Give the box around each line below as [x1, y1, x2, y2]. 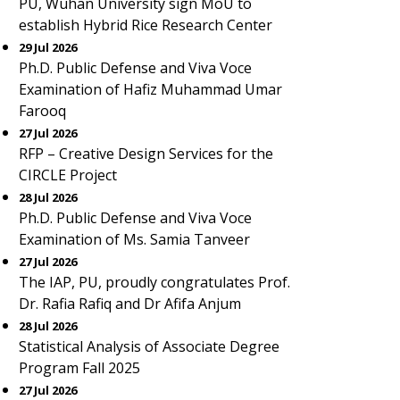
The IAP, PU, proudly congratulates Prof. [19, 272, 290, 292]
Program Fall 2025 [19, 358, 140, 378]
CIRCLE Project [19, 165, 117, 185]
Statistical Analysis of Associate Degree [19, 337, 279, 356]
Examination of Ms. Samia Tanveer [19, 229, 250, 249]
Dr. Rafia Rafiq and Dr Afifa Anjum [19, 294, 241, 313]
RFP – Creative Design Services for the [19, 144, 273, 163]
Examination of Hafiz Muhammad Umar [19, 79, 282, 99]
